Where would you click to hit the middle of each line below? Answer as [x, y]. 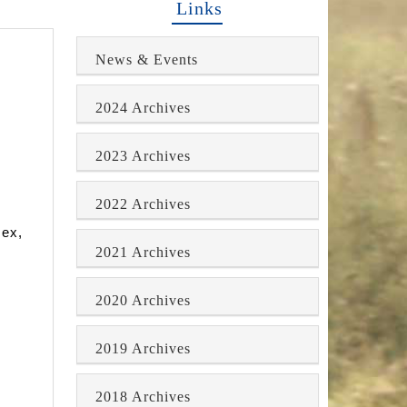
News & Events [146, 60]
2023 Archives [143, 156]
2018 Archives [143, 397]
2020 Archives [143, 301]
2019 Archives [143, 349]
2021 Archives [143, 253]
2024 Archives [143, 108]
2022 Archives [143, 204]
